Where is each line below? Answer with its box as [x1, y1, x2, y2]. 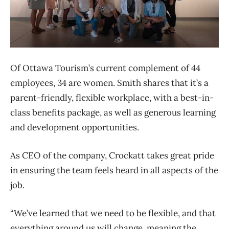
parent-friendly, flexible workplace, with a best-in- [10, 92, 214, 104]
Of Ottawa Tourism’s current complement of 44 [10, 62, 200, 74]
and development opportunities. [10, 122, 141, 133]
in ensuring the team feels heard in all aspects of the [10, 165, 218, 176]
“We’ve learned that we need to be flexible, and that [10, 208, 216, 219]
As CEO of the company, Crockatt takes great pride [10, 150, 214, 162]
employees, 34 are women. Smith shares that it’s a [10, 77, 209, 89]
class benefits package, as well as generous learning [10, 107, 216, 119]
